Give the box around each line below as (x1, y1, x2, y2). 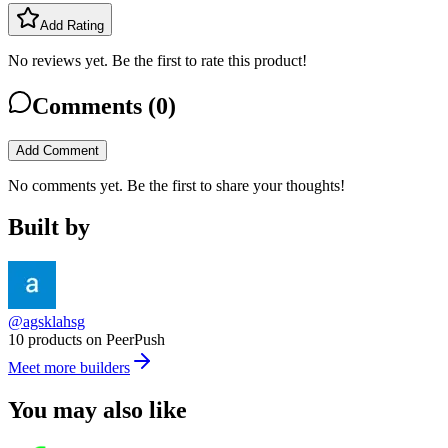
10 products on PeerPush (8, 331, 165, 349)
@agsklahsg (8, 313, 85, 331)
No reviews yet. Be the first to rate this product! (8, 51, 307, 69)
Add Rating (40, 17, 104, 33)
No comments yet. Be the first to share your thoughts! (8, 176, 345, 194)
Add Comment (16, 142, 99, 158)
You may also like (8, 397, 187, 424)
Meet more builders (8, 359, 130, 377)
